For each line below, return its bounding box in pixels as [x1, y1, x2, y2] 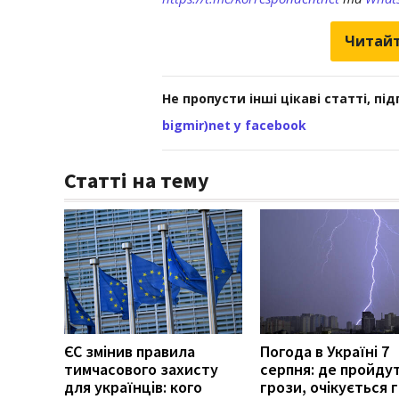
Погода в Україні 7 [260, 340, 389, 362]
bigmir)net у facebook [162, 116, 306, 134]
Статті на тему [64, 166, 209, 194]
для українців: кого [64, 376, 202, 397]
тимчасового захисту [64, 358, 218, 379]
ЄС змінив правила [64, 340, 195, 362]
